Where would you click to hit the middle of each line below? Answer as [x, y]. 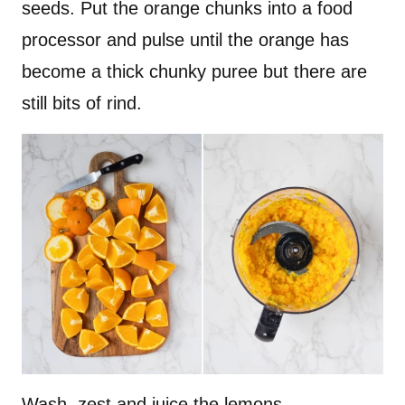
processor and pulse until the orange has [185, 39]
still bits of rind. [82, 103]
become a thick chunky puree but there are [194, 71]
